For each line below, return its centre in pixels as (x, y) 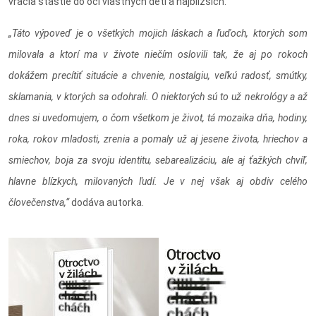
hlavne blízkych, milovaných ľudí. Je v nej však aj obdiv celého (158, 182)
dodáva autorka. (107, 203)
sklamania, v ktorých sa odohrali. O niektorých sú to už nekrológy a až (158, 97)
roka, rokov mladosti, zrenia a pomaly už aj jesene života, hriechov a (158, 139)
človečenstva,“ (39, 203)
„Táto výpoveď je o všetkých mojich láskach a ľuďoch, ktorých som (158, 34)
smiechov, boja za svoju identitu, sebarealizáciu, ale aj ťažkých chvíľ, (158, 160)
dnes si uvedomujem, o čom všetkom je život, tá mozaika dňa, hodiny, (158, 118)
